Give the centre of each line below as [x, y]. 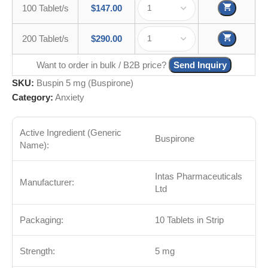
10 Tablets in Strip [189, 220]
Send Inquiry [200, 65]
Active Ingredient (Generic [71, 132]
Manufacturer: [47, 182]
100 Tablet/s [45, 8]
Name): [34, 145]
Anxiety [70, 97]
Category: [33, 97]
